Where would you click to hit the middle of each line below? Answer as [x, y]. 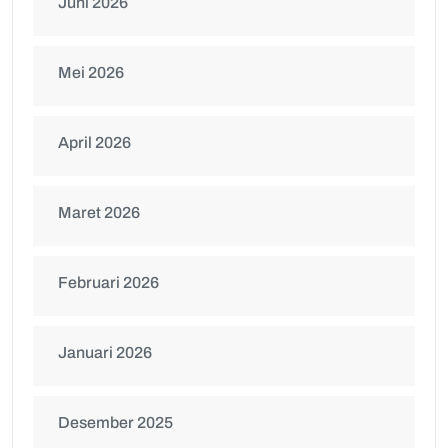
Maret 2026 [99, 213]
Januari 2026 [105, 353]
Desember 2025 [115, 423]
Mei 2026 [91, 73]
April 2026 [94, 143]
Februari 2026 [108, 283]
